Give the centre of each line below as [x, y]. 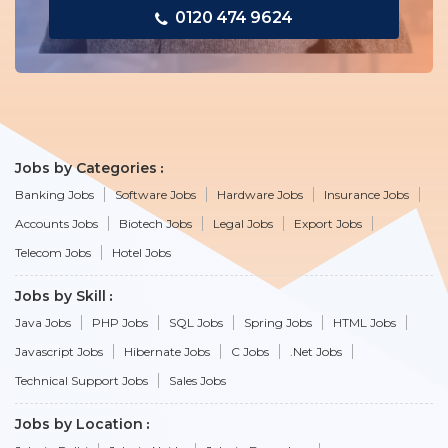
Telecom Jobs [53, 252]
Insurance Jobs [366, 194]
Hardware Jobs [260, 194]
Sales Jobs [197, 380]
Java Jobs [43, 322]
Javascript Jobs [59, 351]
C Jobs [250, 351]
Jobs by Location [79, 423]
